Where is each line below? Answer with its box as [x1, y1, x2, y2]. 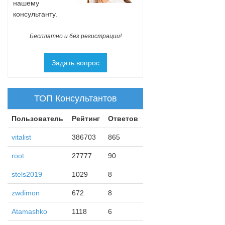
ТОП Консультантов [34, 93, 117, 103]
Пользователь [12, 114, 63, 123]
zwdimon [12, 188, 40, 197]
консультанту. [13, 10, 57, 18]
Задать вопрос [51, 58, 99, 67]
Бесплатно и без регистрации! [29, 32, 122, 40]
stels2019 [12, 170, 42, 178]
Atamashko [12, 207, 47, 215]
